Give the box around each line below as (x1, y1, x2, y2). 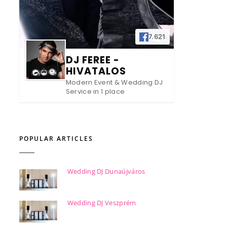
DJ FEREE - (65, 53, 120, 67)
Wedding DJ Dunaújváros (67, 166, 145, 176)
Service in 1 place (65, 87, 125, 97)
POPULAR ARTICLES (19, 134, 93, 143)
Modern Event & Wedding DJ (65, 78, 163, 88)
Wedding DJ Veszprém (67, 198, 136, 208)
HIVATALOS (65, 64, 126, 79)
